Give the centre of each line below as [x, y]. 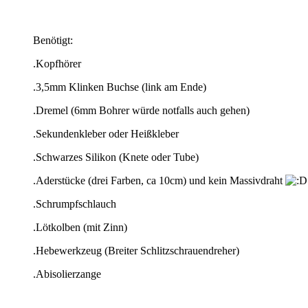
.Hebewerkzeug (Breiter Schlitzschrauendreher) [136, 250]
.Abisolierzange [67, 274]
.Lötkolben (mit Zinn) [80, 227]
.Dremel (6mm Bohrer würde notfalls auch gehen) [141, 110]
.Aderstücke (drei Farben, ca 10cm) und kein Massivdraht [159, 180]
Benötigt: [53, 40]
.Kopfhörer [57, 63]
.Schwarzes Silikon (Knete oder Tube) [116, 157]
